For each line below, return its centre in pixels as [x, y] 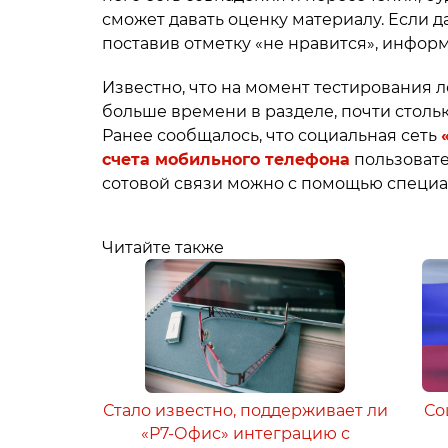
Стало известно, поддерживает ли [245, 410]
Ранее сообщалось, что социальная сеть [271, 136]
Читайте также [163, 247]
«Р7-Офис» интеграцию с [245, 433]
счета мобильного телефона [226, 160]
